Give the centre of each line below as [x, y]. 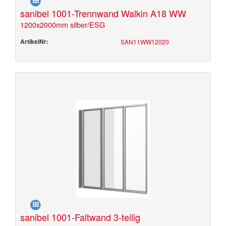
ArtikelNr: [34, 41]
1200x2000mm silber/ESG [63, 24]
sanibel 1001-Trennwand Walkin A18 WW [103, 13]
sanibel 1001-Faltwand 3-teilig [80, 217]
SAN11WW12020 [145, 42]
